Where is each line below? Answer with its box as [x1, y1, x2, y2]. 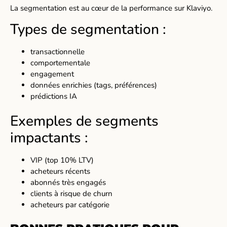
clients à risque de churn [30, 188, 112, 199]
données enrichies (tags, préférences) [30, 80, 157, 90]
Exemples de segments [10, 111, 159, 131]
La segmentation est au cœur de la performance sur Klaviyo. [10, 3, 212, 14]
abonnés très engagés [30, 177, 106, 188]
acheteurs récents [30, 166, 90, 177]
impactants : [10, 128, 88, 148]
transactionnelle [30, 46, 85, 57]
